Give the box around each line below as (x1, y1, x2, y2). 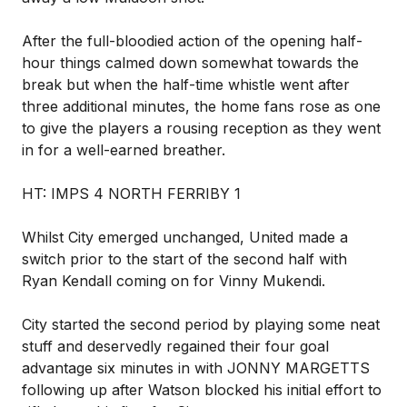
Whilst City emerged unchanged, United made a (22, 228, 348, 246)
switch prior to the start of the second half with (22, 250, 347, 268)
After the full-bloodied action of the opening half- (22, 32, 362, 50)
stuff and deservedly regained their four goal (22, 337, 329, 355)
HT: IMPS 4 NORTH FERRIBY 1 (22, 184, 241, 203)
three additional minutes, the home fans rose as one (22, 97, 381, 115)
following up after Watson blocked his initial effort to (22, 381, 382, 399)
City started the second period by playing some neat (22, 315, 380, 333)
